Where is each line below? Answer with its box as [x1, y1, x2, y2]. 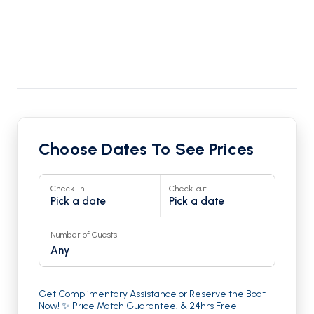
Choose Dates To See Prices [39, 139, 254, 159]
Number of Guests [50, 230, 117, 240]
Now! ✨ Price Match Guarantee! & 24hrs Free [39, 300, 237, 312]
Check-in [50, 184, 84, 193]
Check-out [168, 184, 207, 193]
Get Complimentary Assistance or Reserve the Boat [39, 288, 266, 300]
